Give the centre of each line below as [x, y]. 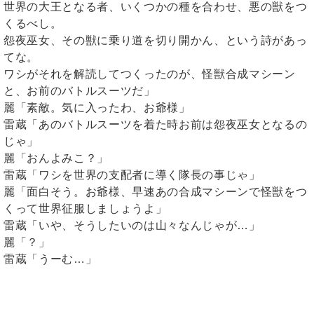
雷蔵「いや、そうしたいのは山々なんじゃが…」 [132, 226]
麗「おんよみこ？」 [56, 158]
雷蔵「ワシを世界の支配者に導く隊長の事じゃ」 [132, 175]
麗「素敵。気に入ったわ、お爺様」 [97, 108]
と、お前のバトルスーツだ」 [80, 91]
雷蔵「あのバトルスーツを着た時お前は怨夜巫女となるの [156, 125]
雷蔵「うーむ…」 [50, 259]
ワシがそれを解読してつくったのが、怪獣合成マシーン [150, 74]
